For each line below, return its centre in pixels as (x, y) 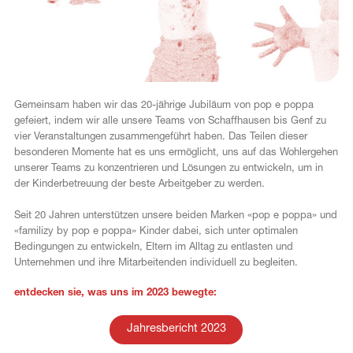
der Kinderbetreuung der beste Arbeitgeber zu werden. (139, 184)
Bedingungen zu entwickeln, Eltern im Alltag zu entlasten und (153, 247)
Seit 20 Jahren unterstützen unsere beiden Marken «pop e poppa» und (175, 215)
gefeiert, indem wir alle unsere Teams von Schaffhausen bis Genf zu (170, 121)
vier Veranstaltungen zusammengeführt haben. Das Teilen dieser (160, 136)
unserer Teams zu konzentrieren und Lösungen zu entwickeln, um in (168, 168)
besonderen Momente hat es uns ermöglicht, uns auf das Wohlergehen (176, 152)
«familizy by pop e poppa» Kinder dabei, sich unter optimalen (156, 231)
